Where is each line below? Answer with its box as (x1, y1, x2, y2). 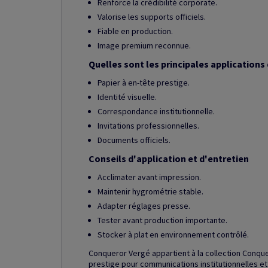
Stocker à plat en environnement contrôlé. (98, 229, 249, 240)
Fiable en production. (98, 26, 173, 36)
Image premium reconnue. (98, 40, 191, 51)
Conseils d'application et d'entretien (89, 153, 249, 165)
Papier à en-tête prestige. (98, 77, 190, 88)
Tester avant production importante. (98, 215, 227, 226)
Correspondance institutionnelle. (98, 106, 215, 117)
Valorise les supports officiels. (98, 11, 206, 22)
